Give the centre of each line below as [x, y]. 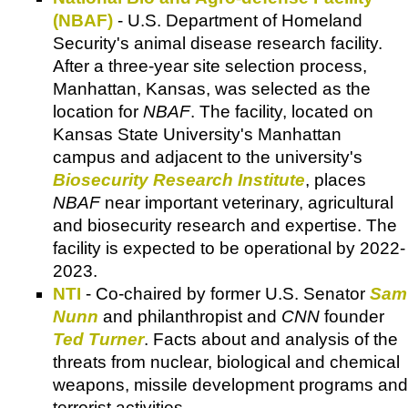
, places [336, 180]
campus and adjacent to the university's [208, 158]
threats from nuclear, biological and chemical [226, 362]
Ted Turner [98, 340]
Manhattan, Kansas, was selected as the [212, 89]
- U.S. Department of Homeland [238, 21]
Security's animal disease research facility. [218, 44]
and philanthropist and [190, 317]
